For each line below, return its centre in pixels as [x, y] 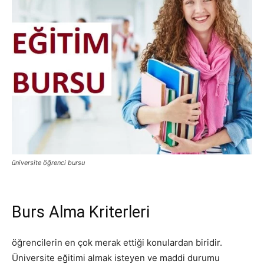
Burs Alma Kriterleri [81, 212]
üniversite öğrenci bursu [48, 163]
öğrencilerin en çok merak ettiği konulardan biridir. [117, 243]
